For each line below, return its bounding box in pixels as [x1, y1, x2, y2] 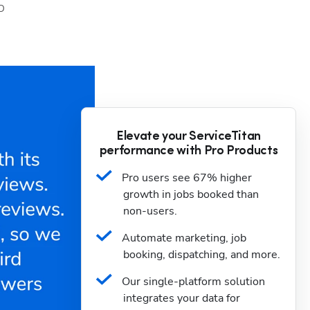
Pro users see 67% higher [122, 170, 252, 185]
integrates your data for [123, 291, 240, 306]
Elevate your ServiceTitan [116, 130, 261, 143]
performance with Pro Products [99, 145, 278, 158]
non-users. [123, 203, 177, 219]
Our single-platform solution [122, 274, 265, 289]
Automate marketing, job [122, 230, 246, 246]
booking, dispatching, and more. [123, 247, 280, 262]
